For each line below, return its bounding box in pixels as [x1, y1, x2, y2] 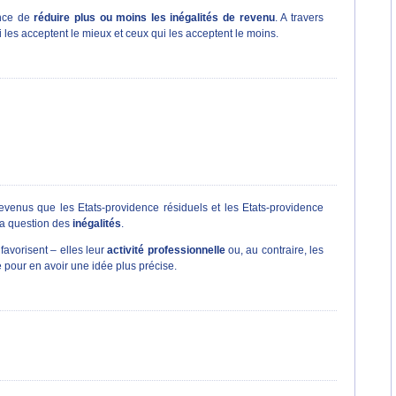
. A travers [274, 11, 324, 23]
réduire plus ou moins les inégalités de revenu [34, 11, 275, 23]
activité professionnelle [107, 244, 225, 255]
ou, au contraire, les [225, 244, 324, 255]
